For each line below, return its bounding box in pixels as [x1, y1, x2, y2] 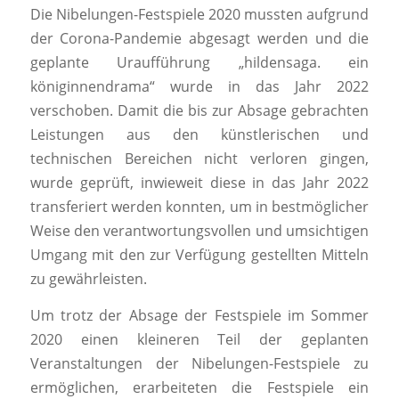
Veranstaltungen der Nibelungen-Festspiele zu [29, 353, 370, 373]
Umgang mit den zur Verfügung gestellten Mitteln [29, 245, 370, 265]
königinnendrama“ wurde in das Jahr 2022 [29, 77, 370, 97]
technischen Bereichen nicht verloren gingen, [29, 149, 370, 169]
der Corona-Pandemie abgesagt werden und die [29, 28, 370, 49]
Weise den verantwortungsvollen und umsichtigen [29, 221, 370, 241]
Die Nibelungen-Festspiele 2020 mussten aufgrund [29, 4, 370, 25]
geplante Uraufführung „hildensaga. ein [29, 53, 370, 73]
